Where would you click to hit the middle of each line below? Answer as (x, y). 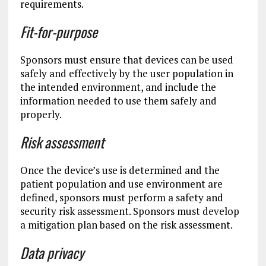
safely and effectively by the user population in (126, 73)
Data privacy (52, 252)
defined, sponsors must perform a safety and (121, 197)
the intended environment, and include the (118, 87)
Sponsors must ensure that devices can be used (126, 60)
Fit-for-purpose (58, 31)
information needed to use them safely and (118, 101)
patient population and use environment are (121, 184)
